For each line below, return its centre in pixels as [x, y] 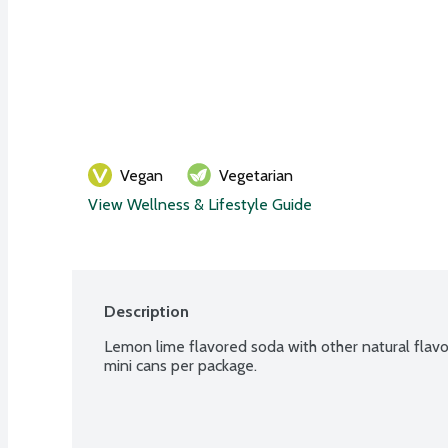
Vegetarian [256, 175]
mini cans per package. [180, 365]
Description [146, 311]
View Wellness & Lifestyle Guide [200, 204]
